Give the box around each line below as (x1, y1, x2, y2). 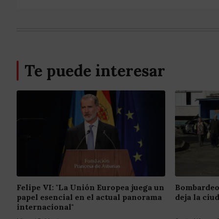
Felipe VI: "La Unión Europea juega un (17, 182, 164, 193)
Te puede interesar (24, 61, 165, 81)
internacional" (17, 202, 74, 212)
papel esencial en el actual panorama (17, 192, 162, 202)
